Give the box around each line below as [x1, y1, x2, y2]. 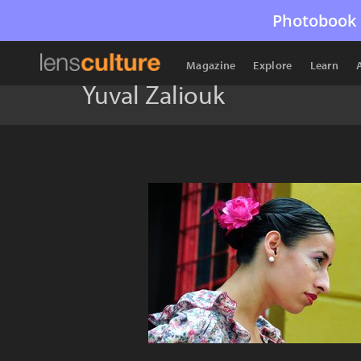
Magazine [186, 58, 236, 73]
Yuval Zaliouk [82, 78, 225, 110]
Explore [253, 58, 293, 73]
